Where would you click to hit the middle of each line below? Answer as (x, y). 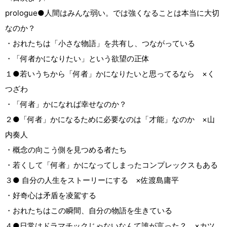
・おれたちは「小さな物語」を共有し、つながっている (100, 44)
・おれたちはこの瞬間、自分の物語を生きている (89, 211)
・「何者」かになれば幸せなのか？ (66, 104)
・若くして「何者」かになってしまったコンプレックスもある (111, 165)
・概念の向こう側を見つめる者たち (66, 150)
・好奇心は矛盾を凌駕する (51, 196)
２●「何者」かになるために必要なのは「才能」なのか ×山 (110, 120)
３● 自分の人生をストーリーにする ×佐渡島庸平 (108, 180)
